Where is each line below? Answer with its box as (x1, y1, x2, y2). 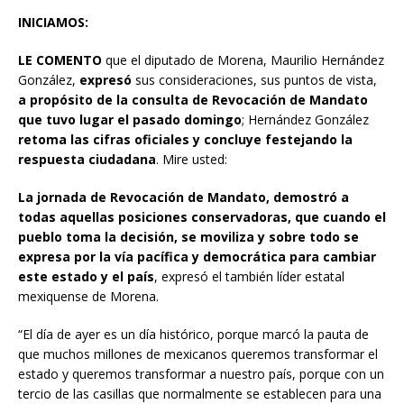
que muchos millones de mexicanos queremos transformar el (18, 345, 378, 363)
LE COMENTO (18, 51, 102, 69)
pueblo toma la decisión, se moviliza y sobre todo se (18, 228, 359, 246)
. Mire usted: (156, 151, 227, 169)
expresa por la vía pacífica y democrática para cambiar (18, 248, 376, 266)
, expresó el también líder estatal (154, 268, 344, 286)
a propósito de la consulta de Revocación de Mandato (18, 91, 368, 109)
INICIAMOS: (18, 14, 88, 32)
